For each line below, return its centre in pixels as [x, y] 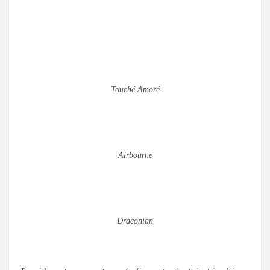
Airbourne [135, 155]
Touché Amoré [135, 89]
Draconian [135, 221]
